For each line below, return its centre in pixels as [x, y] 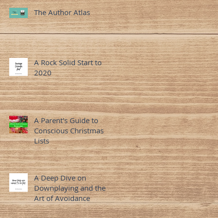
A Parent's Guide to [66, 120]
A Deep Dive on [60, 177]
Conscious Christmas [69, 130]
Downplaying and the [70, 188]
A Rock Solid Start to [68, 62]
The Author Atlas [62, 12]
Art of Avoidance [62, 198]
